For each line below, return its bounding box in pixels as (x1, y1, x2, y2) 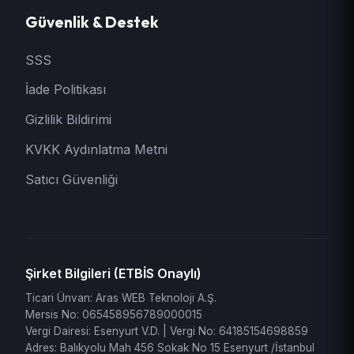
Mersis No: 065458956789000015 (25, 307, 202, 321)
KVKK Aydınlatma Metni (25, 141, 168, 157)
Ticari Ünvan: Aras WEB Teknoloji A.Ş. (25, 291, 217, 304)
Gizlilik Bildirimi (25, 111, 111, 128)
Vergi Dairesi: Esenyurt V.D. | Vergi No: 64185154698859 (25, 324, 308, 337)
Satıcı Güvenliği (25, 171, 118, 187)
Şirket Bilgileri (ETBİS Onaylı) (25, 265, 201, 281)
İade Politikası (25, 81, 106, 98)
